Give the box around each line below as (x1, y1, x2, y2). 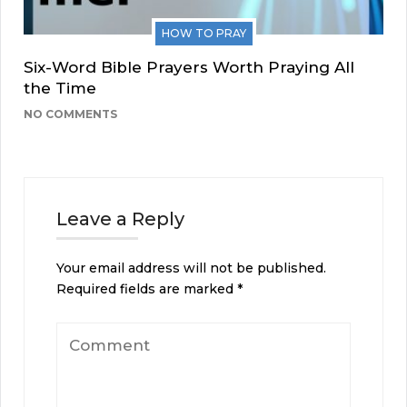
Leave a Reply (56, 208, 184, 231)
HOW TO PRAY (161, 26, 246, 41)
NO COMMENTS (24, 107, 117, 122)
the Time (24, 79, 96, 98)
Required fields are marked (56, 281, 237, 298)
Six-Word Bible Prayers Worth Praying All (24, 58, 354, 77)
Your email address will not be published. (56, 260, 326, 277)
